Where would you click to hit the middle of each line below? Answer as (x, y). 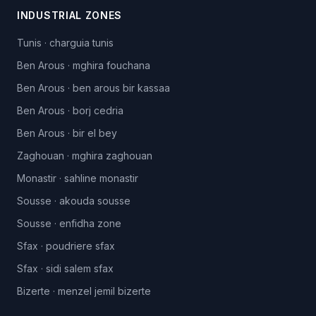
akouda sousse (95, 201)
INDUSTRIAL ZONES (70, 15)
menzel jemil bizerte (104, 291)
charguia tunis (81, 43)
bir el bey (95, 133)
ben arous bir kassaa (121, 88)
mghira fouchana (111, 65)
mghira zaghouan (112, 156)
